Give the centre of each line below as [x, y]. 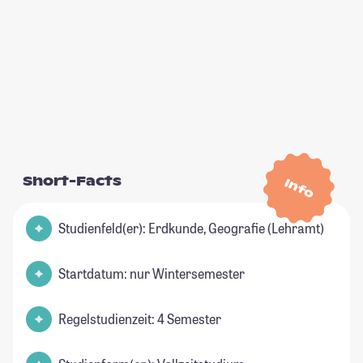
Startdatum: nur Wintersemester [152, 274]
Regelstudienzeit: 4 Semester [140, 319]
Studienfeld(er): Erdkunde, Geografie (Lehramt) [191, 228]
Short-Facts [72, 181]
